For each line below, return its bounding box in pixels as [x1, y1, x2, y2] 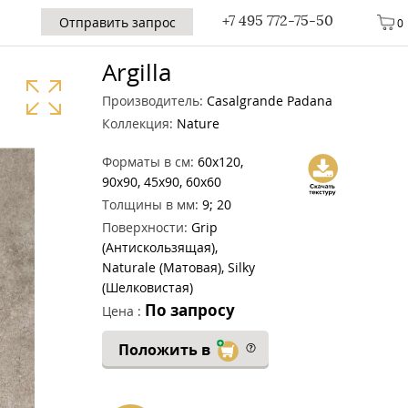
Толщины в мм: [102, 196, 199, 213]
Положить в [117, 340, 214, 360]
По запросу [145, 300, 235, 321]
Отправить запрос [58, 13, 176, 31]
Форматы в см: [102, 153, 194, 170]
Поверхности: [102, 219, 188, 236]
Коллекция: [102, 115, 173, 132]
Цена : [102, 302, 145, 320]
